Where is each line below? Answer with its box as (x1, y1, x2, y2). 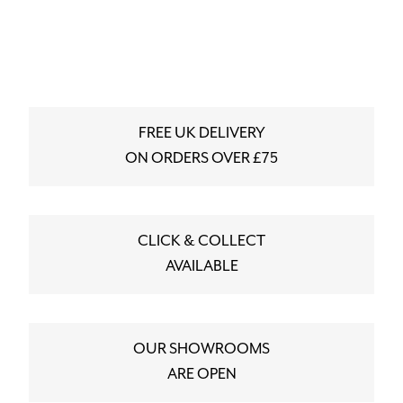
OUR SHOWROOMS (133, 341, 270, 359)
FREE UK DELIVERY (138, 125, 265, 143)
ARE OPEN (166, 366, 237, 384)
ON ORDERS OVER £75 (125, 150, 278, 168)
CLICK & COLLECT (138, 233, 265, 251)
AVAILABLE (165, 258, 238, 276)
